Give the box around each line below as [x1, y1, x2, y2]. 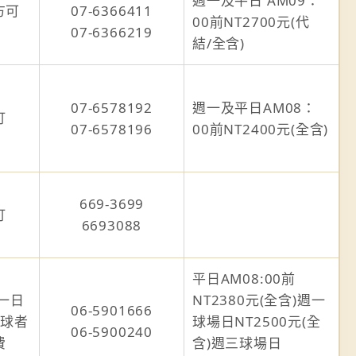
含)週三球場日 [192, 334, 282, 352]
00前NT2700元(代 [192, 13, 310, 31]
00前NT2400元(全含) [192, 120, 329, 138]
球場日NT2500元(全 [192, 312, 321, 331]
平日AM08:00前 [192, 269, 296, 288]
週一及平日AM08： [192, 99, 316, 117]
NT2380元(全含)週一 [192, 291, 326, 309]
